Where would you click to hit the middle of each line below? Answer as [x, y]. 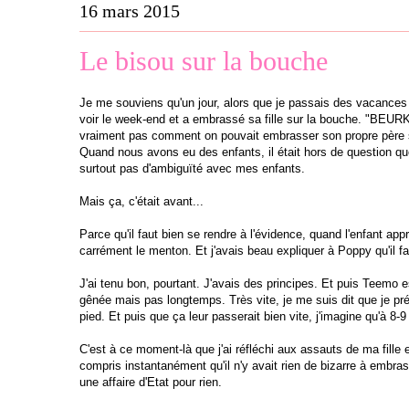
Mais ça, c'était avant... [142, 201]
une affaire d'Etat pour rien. [151, 382]
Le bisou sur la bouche [204, 61]
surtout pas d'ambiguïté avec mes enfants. [192, 168]
